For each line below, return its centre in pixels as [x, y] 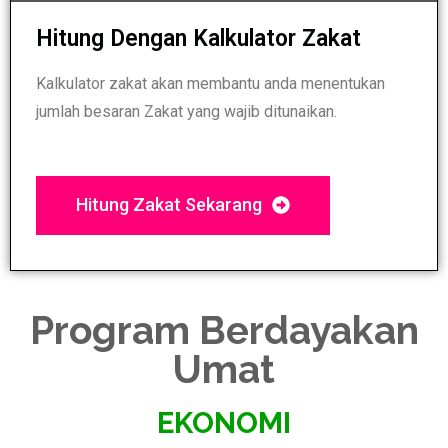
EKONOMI [224, 422]
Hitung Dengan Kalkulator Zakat [198, 38]
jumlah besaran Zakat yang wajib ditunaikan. [186, 111]
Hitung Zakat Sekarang [169, 204]
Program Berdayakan [224, 329]
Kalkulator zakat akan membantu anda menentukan [210, 83]
